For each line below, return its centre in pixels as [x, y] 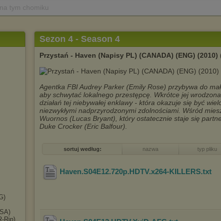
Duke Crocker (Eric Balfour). [83, 126]
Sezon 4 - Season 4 [80, 39]
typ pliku [207, 149]
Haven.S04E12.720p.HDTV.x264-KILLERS [130, 172]
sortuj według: [82, 149]
